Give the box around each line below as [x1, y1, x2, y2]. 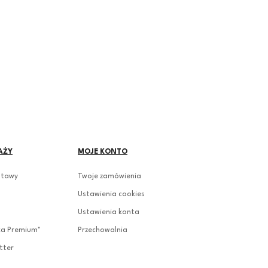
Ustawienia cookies [78, 190, 145, 198]
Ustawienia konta [78, 208, 139, 216]
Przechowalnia [78, 226, 127, 234]
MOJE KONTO [78, 148, 127, 156]
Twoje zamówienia [78, 172, 141, 180]
